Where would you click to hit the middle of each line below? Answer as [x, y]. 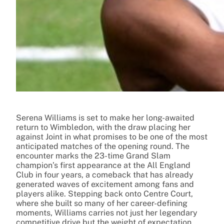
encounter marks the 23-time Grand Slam [93, 155]
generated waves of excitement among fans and [105, 184]
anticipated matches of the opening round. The [103, 146]
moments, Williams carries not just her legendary [107, 212]
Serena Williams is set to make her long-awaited [105, 117]
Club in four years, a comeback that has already [105, 174]
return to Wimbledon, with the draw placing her [103, 127]
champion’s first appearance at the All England [103, 165]
